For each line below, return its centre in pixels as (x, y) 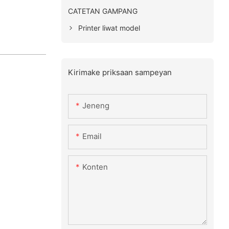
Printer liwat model (109, 28)
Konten (95, 167)
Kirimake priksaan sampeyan (120, 72)
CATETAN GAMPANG (102, 11)
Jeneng (96, 106)
